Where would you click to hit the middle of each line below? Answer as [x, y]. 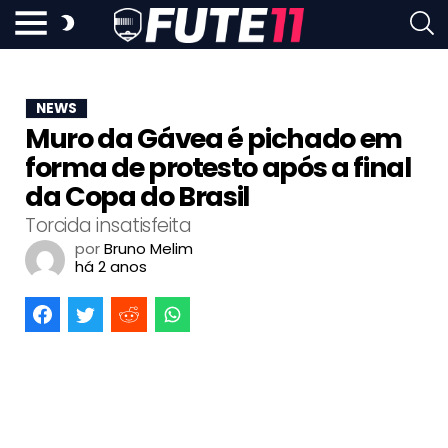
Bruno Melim [148, 248]
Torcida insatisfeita [108, 225]
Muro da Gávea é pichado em [213, 138]
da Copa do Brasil [137, 196]
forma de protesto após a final [218, 167]
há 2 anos [111, 266]
